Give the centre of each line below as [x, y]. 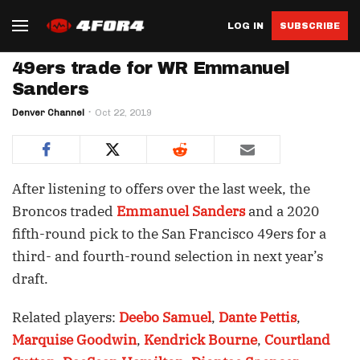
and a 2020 [282, 211]
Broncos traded [64, 211]
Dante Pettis [258, 317]
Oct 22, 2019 [123, 112]
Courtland [297, 340]
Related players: [65, 317]
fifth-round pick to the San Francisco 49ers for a [169, 234]
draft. [30, 279]
